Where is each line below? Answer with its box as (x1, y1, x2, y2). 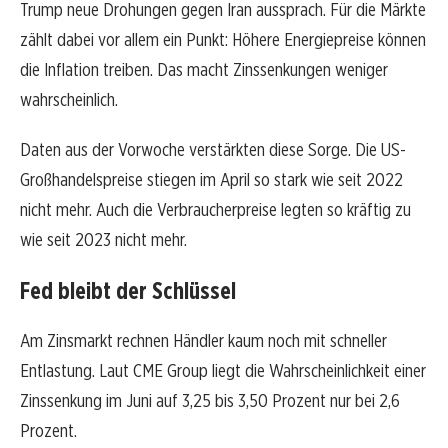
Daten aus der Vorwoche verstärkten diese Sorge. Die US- (20, 138, 406, 162)
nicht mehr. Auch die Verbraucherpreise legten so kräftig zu (20, 198, 411, 222)
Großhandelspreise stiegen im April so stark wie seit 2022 (20, 168, 403, 192)
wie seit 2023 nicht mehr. (20, 228, 187, 252)
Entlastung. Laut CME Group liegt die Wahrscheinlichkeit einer (20, 359, 426, 383)
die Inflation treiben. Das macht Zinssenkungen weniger (20, 58, 388, 82)
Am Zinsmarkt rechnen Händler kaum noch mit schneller (20, 329, 387, 353)
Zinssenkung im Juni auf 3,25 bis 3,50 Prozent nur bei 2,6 (20, 389, 400, 413)
